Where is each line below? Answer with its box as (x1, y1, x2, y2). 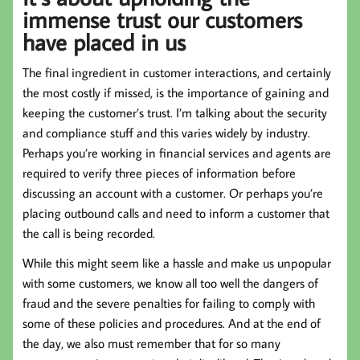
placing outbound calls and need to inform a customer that (22, 205, 329, 222)
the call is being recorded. (22, 225, 155, 242)
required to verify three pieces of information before (22, 165, 296, 182)
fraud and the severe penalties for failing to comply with (22, 295, 315, 312)
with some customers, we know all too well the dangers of (22, 275, 318, 292)
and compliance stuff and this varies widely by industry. (22, 125, 310, 141)
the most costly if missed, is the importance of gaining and (22, 84, 329, 101)
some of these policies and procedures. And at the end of (22, 315, 321, 332)
